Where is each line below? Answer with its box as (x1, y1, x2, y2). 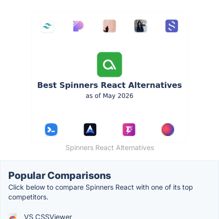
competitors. (8, 192, 48, 201)
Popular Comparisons (8, 169, 111, 181)
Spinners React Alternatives (65, 143, 154, 152)
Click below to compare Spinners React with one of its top (8, 182, 193, 191)
